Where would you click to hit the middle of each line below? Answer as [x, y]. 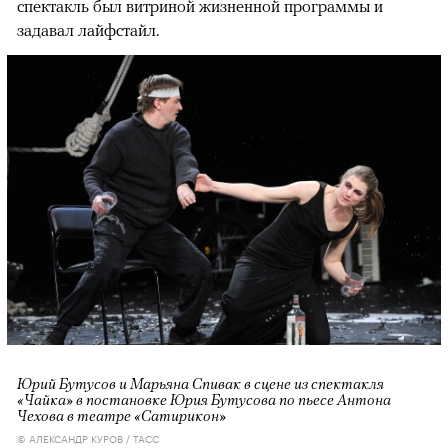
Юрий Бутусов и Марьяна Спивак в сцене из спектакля [200, 382]
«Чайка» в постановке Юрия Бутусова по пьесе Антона [204, 398]
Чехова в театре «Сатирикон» [121, 414]
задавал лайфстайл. [88, 30]
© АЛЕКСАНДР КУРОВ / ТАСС [88, 437]
